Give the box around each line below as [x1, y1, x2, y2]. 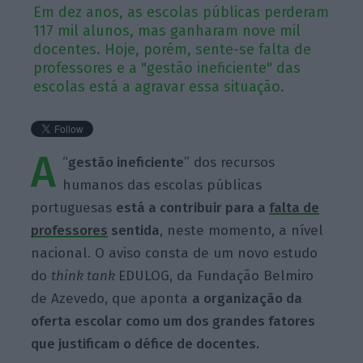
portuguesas [31, 199, 117, 216]
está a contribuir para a [116, 199, 270, 216]
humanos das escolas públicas [62, 176, 263, 194]
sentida [108, 221, 160, 239]
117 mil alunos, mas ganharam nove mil [33, 21, 301, 40]
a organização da [192, 289, 303, 307]
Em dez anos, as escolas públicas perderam [33, 2, 330, 21]
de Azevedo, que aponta [31, 289, 193, 307]
